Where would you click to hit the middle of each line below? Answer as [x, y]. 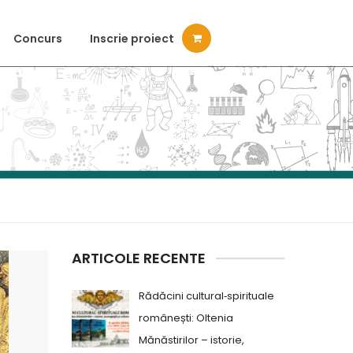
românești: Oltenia [186, 318]
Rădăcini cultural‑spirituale [206, 296]
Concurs [38, 39]
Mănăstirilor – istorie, [191, 340]
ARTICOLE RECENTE [139, 258]
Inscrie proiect [132, 39]
